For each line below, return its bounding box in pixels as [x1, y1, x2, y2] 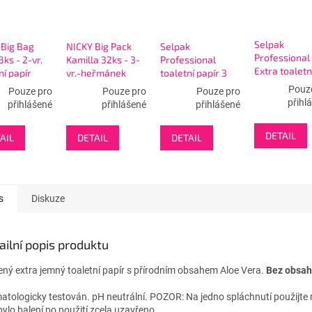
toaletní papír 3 [159, 67, 227, 79]
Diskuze [31, 193, 65, 205]
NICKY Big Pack [65, 40, 132, 53]
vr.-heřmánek [65, 67, 126, 79]
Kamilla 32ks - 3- [65, 54, 140, 66]
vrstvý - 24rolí [159, 80, 222, 93]
